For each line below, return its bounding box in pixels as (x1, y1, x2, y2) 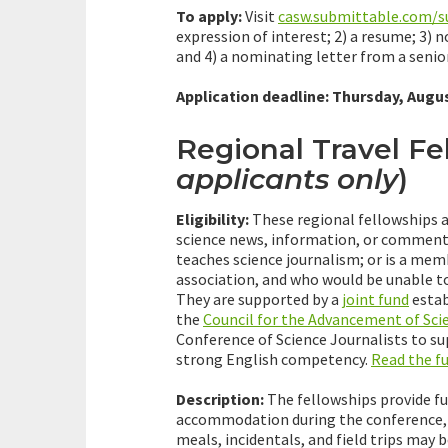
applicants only (176, 162, 398, 197)
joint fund (342, 288, 409, 309)
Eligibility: (176, 208, 249, 229)
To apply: (176, 6, 242, 27)
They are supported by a (176, 288, 342, 309)
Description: (176, 388, 264, 409)
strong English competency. (176, 348, 371, 369)
